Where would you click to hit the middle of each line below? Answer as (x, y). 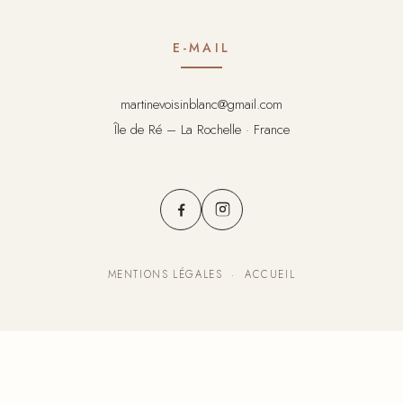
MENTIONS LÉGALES (165, 274)
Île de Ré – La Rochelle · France (201, 129)
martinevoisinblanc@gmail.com (201, 104)
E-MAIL (201, 47)
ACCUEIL (270, 274)
